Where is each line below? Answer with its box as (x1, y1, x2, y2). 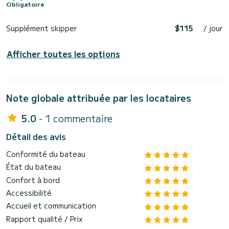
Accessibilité (6, 188, 52, 198)
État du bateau (6, 162, 61, 172)
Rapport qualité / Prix (6, 213, 83, 224)
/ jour (203, 23, 223, 34)
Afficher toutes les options (7, 48, 120, 60)
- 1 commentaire (39, 111, 112, 125)
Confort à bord (6, 174, 60, 185)
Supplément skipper (6, 23, 77, 34)
